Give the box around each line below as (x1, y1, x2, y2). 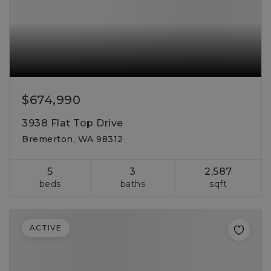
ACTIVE (30, 223, 62, 232)
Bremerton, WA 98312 (22, 134, 123, 145)
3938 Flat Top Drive (22, 117, 123, 129)
